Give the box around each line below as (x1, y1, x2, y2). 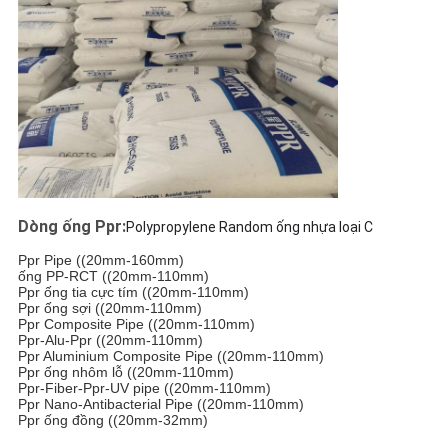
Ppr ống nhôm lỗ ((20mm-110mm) (17, 364, 234, 381)
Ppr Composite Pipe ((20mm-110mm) (17, 316, 255, 333)
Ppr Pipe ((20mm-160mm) (17, 252, 184, 269)
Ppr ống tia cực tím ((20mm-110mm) (17, 284, 249, 301)
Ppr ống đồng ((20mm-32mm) (17, 412, 208, 429)
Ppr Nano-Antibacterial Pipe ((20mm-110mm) (17, 396, 304, 413)
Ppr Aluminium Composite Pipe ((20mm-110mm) (17, 348, 324, 365)
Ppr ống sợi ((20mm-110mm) (17, 300, 202, 317)
